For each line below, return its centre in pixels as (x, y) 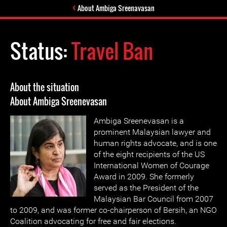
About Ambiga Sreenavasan (116, 8)
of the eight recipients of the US (149, 154)
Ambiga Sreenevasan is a (139, 121)
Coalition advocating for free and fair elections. (93, 221)
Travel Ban (112, 51)
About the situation (45, 87)
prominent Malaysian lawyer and (152, 132)
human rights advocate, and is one (155, 143)
